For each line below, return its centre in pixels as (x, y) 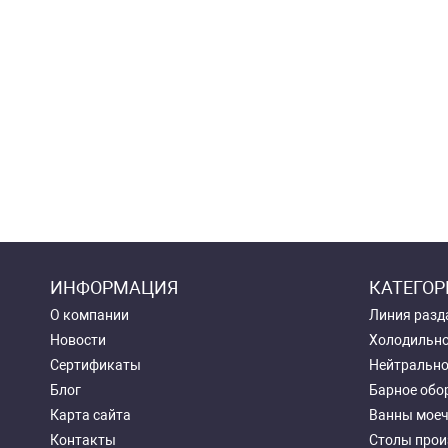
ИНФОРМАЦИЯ (114, 287)
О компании (89, 315)
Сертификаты (95, 365)
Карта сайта (90, 415)
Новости (78, 340)
